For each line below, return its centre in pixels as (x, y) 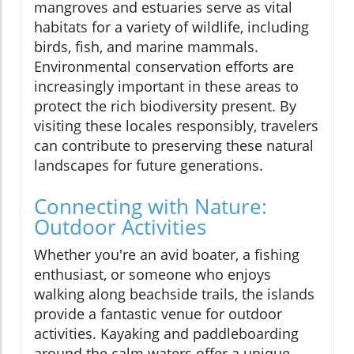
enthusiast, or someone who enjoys (153, 274)
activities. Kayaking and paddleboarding (166, 333)
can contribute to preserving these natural (174, 145)
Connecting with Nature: (151, 206)
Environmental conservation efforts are (164, 66)
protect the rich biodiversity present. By (165, 105)
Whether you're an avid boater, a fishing (167, 254)
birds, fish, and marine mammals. (146, 46)
